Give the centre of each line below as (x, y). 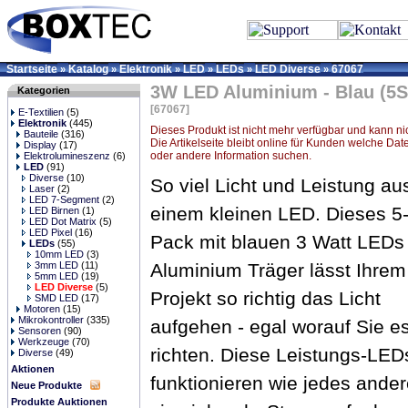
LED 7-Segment (64, 199)
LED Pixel (51, 232)
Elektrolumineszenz (67, 156)
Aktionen (33, 369)
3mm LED (56, 265)
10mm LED (59, 254)
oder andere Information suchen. (231, 156)
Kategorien (44, 90)
